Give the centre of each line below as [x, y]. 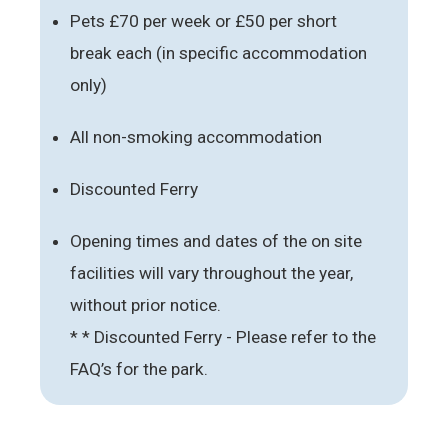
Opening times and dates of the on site [216, 240]
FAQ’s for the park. [139, 368]
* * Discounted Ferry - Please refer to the [223, 336]
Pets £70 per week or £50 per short [203, 20]
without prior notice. [145, 304]
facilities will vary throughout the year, [211, 272]
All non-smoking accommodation [196, 136]
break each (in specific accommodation [218, 52]
